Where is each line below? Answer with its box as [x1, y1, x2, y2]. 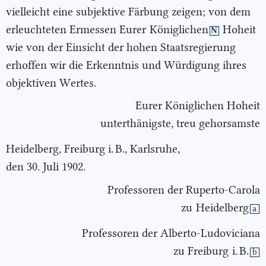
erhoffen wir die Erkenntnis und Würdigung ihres [6, 58, 246, 72]
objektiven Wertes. [6, 75, 96, 90]
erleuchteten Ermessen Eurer [6, 22, 149, 36]
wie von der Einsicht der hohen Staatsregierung [6, 40, 236, 54]
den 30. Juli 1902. [6, 160, 85, 174]
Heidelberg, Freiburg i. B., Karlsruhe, [6, 142, 180, 156]
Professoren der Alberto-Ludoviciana [82, 226, 260, 240]
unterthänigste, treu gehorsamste [100, 116, 260, 131]
